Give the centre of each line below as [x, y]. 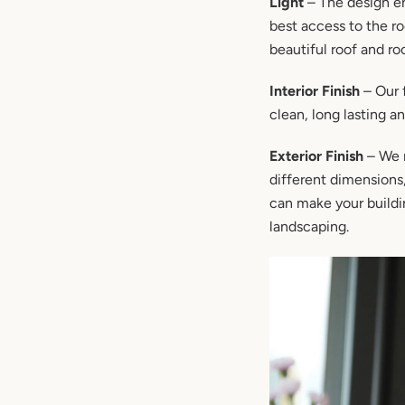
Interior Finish [315, 91]
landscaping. [309, 227]
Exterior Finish [316, 156]
